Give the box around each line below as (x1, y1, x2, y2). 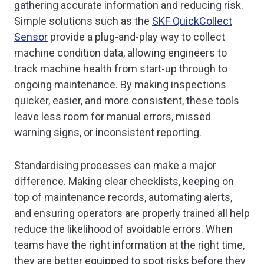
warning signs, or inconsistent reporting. (14, 126, 202, 139)
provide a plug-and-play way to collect (48, 31, 225, 44)
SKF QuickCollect (152, 15, 232, 28)
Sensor (14, 31, 48, 44)
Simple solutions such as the (14, 15, 152, 28)
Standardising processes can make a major (14, 159, 216, 171)
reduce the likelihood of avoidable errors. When (14, 222, 233, 235)
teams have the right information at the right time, (14, 238, 245, 251)
